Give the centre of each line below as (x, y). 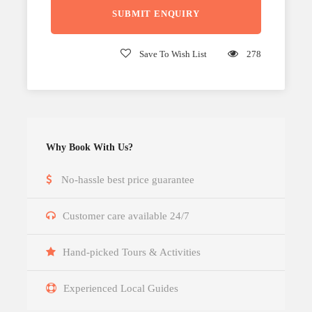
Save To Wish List (173, 54)
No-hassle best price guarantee (128, 179)
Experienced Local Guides (121, 288)
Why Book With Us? (89, 147)
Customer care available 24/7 (126, 216)
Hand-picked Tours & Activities (132, 252)
